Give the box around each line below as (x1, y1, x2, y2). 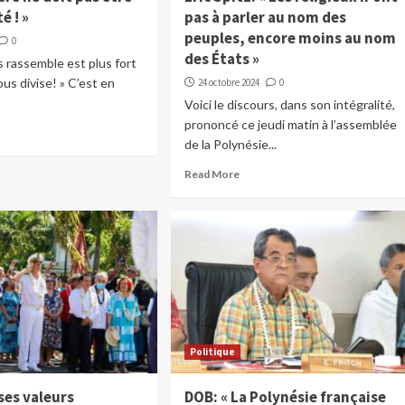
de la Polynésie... (184, 137, 277, 153)
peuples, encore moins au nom (184, 28, 396, 49)
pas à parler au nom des (184, 7, 346, 28)
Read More (184, 167, 240, 182)
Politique (189, 345, 235, 359)
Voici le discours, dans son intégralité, (184, 97, 395, 113)
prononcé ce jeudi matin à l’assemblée (184, 117, 397, 133)
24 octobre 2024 (197, 76, 259, 89)
